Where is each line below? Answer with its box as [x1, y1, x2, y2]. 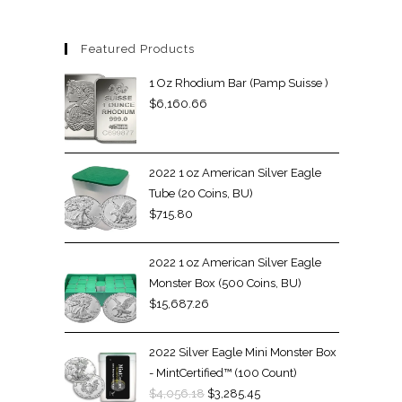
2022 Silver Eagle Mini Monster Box [149, 345, 336, 359]
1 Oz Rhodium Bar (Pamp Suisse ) [149, 76, 328, 90]
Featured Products [81, 42, 195, 56]
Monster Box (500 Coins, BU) [149, 276, 301, 290]
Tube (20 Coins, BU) [149, 187, 253, 200]
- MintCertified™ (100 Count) [149, 366, 297, 380]
